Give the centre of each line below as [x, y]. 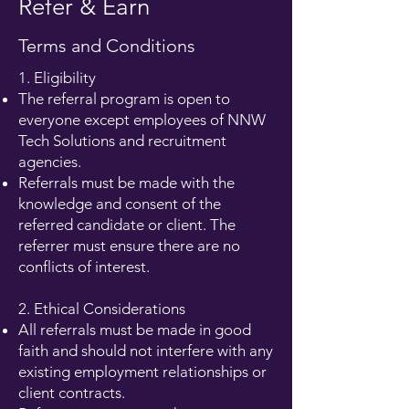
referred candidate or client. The [127, 225]
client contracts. [75, 393]
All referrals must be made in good [135, 330]
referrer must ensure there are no [129, 246]
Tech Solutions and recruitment [122, 141]
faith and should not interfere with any [146, 351]
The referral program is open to [124, 99]
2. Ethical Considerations [102, 309]
